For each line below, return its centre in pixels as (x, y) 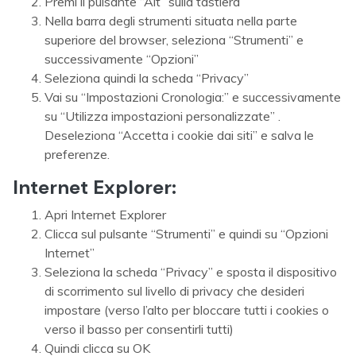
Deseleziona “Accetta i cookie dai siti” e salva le (179, 135)
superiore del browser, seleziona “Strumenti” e (174, 40)
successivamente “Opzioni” (122, 59)
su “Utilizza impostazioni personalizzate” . (163, 116)
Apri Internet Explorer (105, 215)
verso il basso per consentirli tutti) (139, 329)
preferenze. (77, 154)
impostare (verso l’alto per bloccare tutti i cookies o (187, 310)
